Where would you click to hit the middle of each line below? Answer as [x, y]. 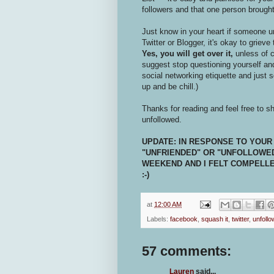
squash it [215, 219]
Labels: [158, 219]
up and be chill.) [170, 86]
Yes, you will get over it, [189, 53]
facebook [184, 219]
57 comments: [187, 251]
